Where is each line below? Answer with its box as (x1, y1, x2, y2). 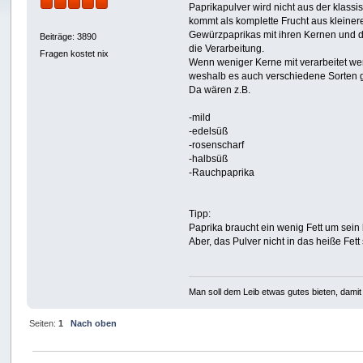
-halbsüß (189, 153, 228, 165)
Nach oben (70, 318, 117, 328)
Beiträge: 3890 (40, 31, 97, 41)
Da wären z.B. (189, 84, 251, 96)
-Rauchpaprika (189, 167, 255, 179)
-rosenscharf (189, 139, 245, 152)
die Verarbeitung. (189, 43, 265, 55)
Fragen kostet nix (40, 49, 109, 59)
